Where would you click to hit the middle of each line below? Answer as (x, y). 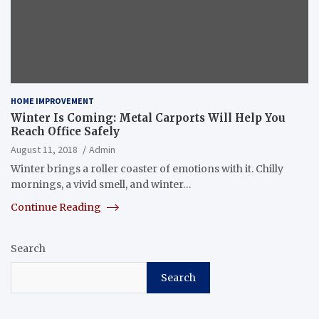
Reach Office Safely (65, 131)
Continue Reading (57, 207)
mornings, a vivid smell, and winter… (101, 184)
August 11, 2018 (44, 149)
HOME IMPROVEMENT (52, 100)
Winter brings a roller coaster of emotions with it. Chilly (147, 168)
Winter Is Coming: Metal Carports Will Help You (148, 117)
